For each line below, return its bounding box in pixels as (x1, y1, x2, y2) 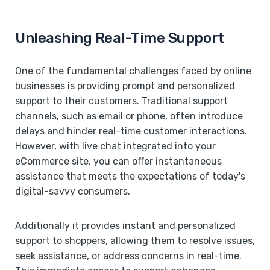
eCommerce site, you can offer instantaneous (15, 155, 222, 167)
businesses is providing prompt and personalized (15, 80, 235, 92)
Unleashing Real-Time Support (15, 29, 224, 46)
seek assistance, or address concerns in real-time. (15, 250, 242, 262)
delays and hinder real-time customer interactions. (15, 125, 247, 137)
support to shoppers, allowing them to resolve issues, (15, 234, 255, 246)
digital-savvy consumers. (15, 185, 130, 197)
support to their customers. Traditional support (15, 95, 228, 107)
